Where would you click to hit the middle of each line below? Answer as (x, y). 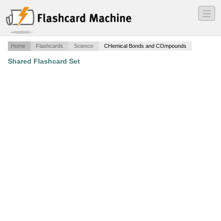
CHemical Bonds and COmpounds (145, 46)
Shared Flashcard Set (44, 61)
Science (84, 46)
